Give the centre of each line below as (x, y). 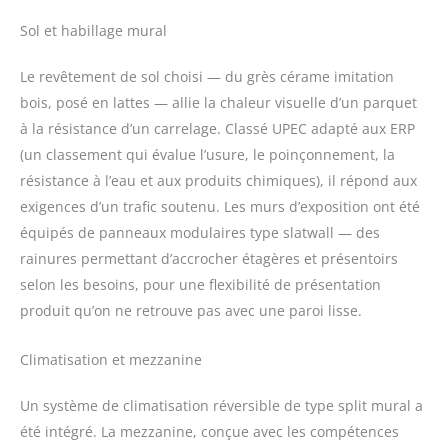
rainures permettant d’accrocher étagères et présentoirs (209, 259)
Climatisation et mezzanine (111, 359)
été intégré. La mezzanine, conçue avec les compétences (209, 431)
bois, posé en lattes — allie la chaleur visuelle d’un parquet (218, 103)
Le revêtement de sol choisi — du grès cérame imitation (207, 77)
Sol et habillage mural (93, 31)
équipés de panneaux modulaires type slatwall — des (200, 233)
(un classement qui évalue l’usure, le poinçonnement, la (207, 155)
